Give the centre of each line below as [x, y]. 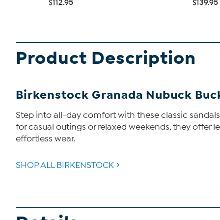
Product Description [106, 58]
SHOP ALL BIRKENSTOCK [65, 165]
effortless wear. [46, 139]
